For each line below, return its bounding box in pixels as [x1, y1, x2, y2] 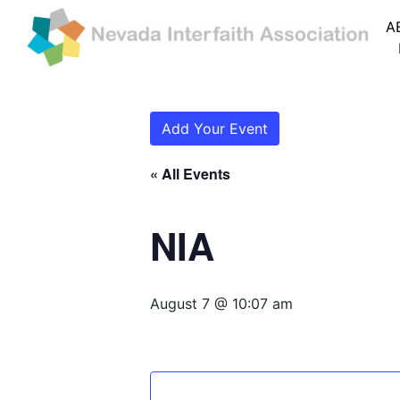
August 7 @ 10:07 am [150, 295, 293, 313]
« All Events [150, 163, 230, 185]
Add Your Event [162, 120, 268, 138]
